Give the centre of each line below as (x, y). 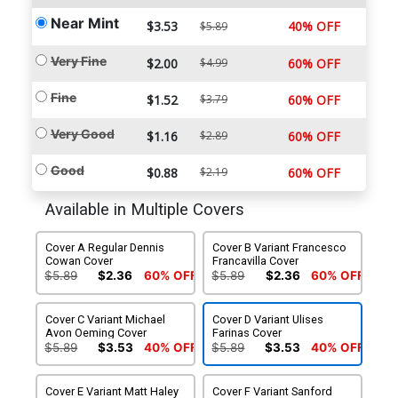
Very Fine (78, 61)
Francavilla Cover (256, 261)
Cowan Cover (80, 261)
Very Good (82, 134)
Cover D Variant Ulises (268, 320)
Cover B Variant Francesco (280, 248)
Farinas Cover (247, 333)
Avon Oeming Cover (96, 333)
